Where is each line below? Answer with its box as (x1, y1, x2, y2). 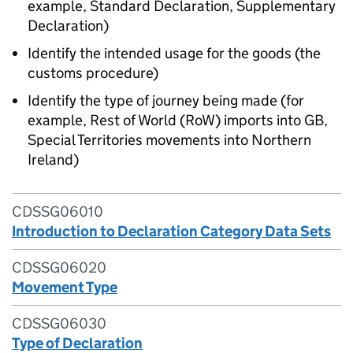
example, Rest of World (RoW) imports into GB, (28, 111, 328, 129)
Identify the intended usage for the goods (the (28, 44, 321, 62)
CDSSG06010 (12, 203, 103, 221)
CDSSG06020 (12, 258, 106, 277)
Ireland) (28, 150, 79, 169)
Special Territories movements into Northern (28, 131, 311, 149)
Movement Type (12, 278, 117, 296)
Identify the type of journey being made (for (28, 91, 304, 110)
